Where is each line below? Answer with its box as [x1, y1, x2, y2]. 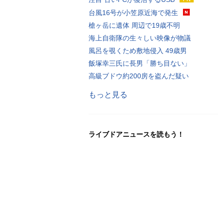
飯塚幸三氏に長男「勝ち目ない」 [89, 59, 191, 67]
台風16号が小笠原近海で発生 [89, 8, 178, 17]
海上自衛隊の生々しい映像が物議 [89, 34, 191, 42]
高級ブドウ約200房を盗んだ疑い [89, 72, 189, 80]
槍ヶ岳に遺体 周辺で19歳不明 [89, 21, 180, 29]
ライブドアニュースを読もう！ [89, 130, 184, 138]
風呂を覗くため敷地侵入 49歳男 [89, 46, 187, 54]
